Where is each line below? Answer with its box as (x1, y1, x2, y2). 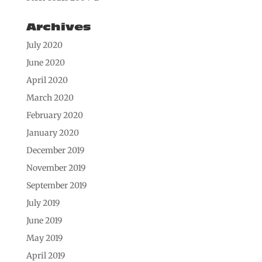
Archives (26, 20, 91, 33)
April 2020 (26, 74, 68, 85)
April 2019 (26, 250, 65, 261)
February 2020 (26, 109, 83, 120)
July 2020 (26, 39, 63, 50)
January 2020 (26, 127, 79, 138)
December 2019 (26, 144, 84, 156)
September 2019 (26, 180, 87, 191)
